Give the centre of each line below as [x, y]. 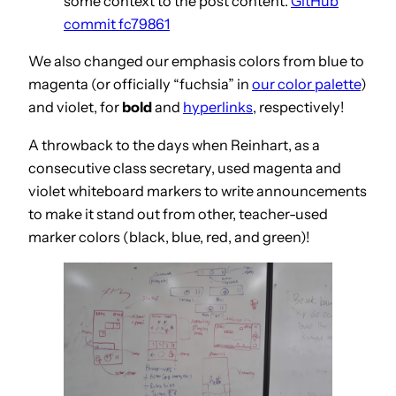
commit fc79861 [117, 24]
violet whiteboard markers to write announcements [198, 190]
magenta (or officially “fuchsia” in [140, 84]
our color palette [306, 84]
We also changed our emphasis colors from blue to [196, 61]
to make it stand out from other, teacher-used [178, 213]
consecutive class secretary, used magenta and [185, 168]
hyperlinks [218, 107]
